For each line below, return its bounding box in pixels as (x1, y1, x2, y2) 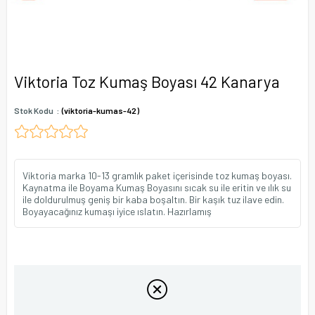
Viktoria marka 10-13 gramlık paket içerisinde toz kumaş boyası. (22, 169, 292, 181)
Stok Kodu (14, 105, 53, 115)
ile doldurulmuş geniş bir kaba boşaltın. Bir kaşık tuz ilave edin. (22, 193, 284, 205)
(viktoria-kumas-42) (62, 105, 139, 115)
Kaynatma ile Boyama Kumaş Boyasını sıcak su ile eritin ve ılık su (22, 181, 291, 193)
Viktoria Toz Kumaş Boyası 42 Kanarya (14, 72, 280, 91)
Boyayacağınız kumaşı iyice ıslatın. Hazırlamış (22, 205, 212, 217)
